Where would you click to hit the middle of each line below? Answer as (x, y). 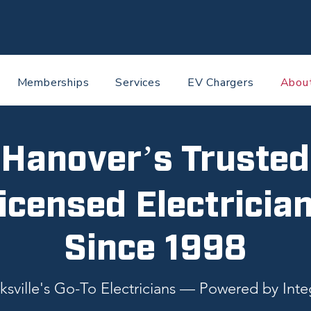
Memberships (53, 83)
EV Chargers (220, 83)
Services (138, 83)
